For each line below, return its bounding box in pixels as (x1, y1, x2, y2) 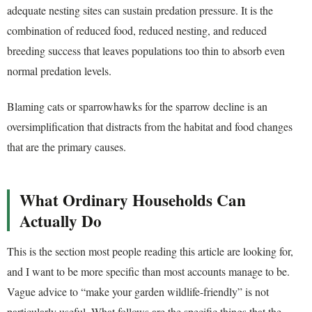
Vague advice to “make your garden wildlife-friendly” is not (7, 283, 269, 299)
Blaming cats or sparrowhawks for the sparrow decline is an (7, 99, 267, 114)
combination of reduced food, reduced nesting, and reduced (7, 23, 267, 38)
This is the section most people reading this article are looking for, (7, 243, 293, 258)
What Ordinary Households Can (19, 187, 246, 212)
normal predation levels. (7, 63, 111, 79)
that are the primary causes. (7, 139, 126, 155)
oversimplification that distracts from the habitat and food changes (7, 119, 292, 134)
